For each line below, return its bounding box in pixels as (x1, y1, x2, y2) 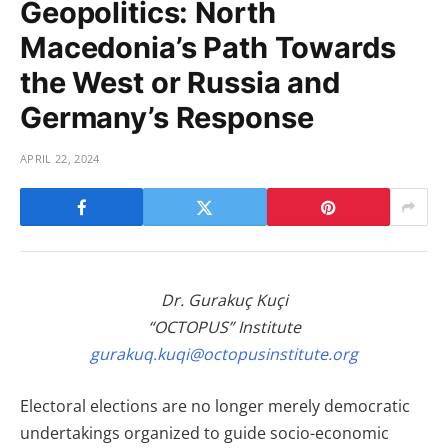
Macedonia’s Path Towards (20, 30, 396, 66)
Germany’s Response (20, 100, 314, 136)
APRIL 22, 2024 (20, 151, 100, 167)
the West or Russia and (20, 65, 340, 101)
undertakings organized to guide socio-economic (20, 421, 389, 444)
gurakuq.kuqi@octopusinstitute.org (90, 343, 358, 366)
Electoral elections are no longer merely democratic (20, 394, 410, 417)
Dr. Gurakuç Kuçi (160, 289, 288, 312)
